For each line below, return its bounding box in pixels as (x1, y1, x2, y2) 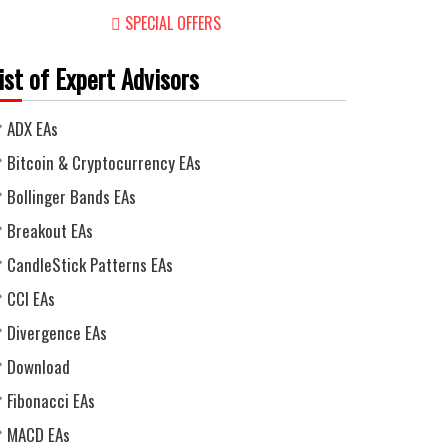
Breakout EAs (7, 217, 93, 243)
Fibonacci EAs (7, 387, 95, 413)
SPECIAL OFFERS (125, 10, 222, 35)
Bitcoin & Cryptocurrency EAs (7, 149, 201, 175)
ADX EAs (7, 115, 58, 141)
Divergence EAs (7, 319, 107, 345)
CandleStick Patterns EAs (7, 251, 173, 277)
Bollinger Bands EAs (7, 183, 136, 209)
